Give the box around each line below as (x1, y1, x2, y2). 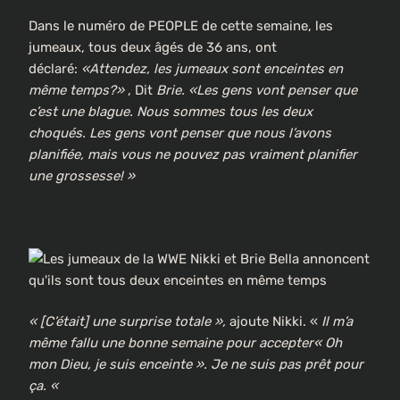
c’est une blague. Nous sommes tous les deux (29, 103, 312, 120)
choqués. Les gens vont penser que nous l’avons (29, 124, 331, 141)
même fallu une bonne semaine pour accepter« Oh (29, 335, 342, 352)
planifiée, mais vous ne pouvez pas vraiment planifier (29, 146, 357, 162)
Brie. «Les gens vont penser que (156, 81, 357, 98)
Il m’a (321, 313, 353, 330)
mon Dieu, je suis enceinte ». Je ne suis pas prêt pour (29, 356, 363, 373)
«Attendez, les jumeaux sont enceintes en (81, 60, 343, 77)
